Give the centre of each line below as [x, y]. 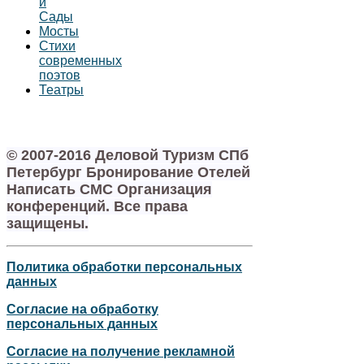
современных [80, 61]
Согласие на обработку [82, 310]
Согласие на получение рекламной [121, 352]
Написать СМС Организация [109, 190]
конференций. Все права [97, 207]
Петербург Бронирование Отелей [128, 173]
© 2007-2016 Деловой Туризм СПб [128, 156]
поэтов [60, 76]
